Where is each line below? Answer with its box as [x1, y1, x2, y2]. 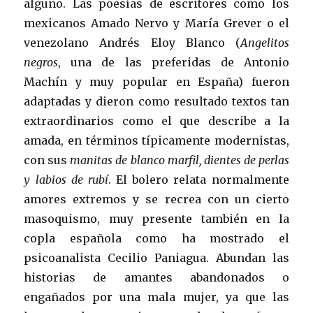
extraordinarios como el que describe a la [24, 113, 289, 128]
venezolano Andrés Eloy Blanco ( [24, 35, 240, 50]
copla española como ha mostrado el [24, 231, 289, 245]
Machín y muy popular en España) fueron [24, 74, 289, 89]
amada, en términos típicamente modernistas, [24, 133, 289, 147]
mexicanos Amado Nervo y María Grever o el [24, 15, 289, 30]
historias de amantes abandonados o [24, 270, 289, 284]
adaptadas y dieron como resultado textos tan [24, 94, 289, 108]
